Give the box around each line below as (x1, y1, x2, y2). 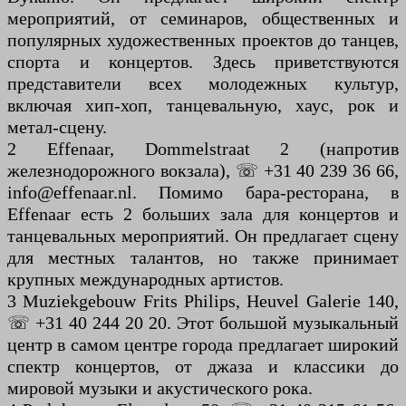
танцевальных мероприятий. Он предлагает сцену (7, 226, 399, 246)
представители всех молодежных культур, (7, 73, 399, 94)
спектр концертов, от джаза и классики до (7, 356, 399, 377)
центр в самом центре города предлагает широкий (7, 334, 399, 355)
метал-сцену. (7, 117, 107, 138)
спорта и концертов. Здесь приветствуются (7, 52, 399, 72)
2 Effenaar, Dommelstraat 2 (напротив (7, 139, 399, 159)
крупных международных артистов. (7, 269, 284, 290)
